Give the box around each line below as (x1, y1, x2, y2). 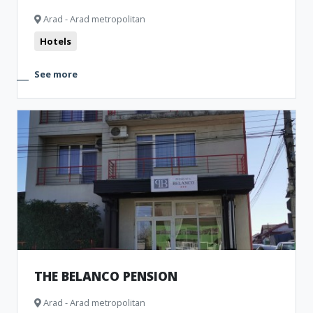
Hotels (40, 35, 71, 48)
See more (34, 68, 78, 80)
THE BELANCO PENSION (34, 268, 177, 284)
